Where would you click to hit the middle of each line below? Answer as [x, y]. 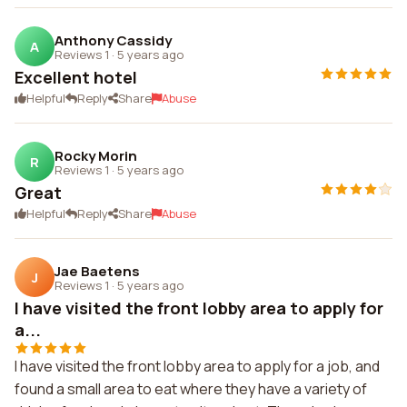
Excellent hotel [76, 77]
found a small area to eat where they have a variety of [191, 389]
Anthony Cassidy [113, 40]
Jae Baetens [97, 271]
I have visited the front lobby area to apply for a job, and [197, 366]
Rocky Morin [96, 155]
